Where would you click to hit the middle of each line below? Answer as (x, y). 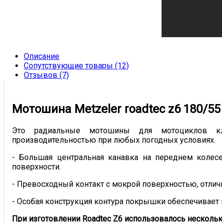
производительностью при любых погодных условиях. (114, 140)
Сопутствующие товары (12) (76, 66)
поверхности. (36, 166)
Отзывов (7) (46, 75)
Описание (42, 56)
